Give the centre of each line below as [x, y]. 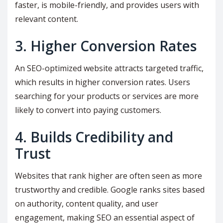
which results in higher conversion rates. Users [103, 82]
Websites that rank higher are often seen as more [109, 176]
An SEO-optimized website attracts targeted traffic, [109, 68]
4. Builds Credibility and [94, 137]
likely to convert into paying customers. [88, 110]
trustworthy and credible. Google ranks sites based [110, 190]
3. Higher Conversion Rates [106, 46]
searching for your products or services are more [107, 96]
